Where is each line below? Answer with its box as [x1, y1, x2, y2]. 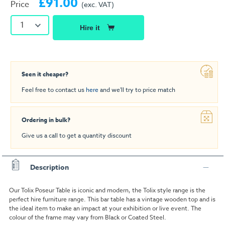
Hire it [79, 23, 100, 32]
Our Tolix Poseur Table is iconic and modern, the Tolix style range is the [9, 185, 205, 194]
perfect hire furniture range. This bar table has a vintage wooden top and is [9, 194, 215, 203]
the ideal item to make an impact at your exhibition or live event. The [9, 203, 201, 212]
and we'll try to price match [98, 85, 175, 94]
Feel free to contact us [22, 85, 86, 94]
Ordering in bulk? [22, 116, 70, 125]
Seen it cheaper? [22, 70, 68, 79]
